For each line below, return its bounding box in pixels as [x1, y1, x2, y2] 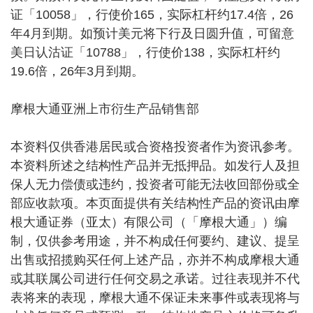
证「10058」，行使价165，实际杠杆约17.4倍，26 [10, 7, 293, 22]
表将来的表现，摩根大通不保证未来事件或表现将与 [10, 290, 300, 305]
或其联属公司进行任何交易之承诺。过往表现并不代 [10, 271, 300, 286]
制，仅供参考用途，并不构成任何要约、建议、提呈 [10, 233, 300, 248]
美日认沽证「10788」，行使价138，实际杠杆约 [10, 45, 280, 59]
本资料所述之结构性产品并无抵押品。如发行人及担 [10, 158, 300, 173]
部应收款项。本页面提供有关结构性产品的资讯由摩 [10, 196, 300, 210]
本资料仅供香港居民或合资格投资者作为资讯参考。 [10, 139, 300, 154]
